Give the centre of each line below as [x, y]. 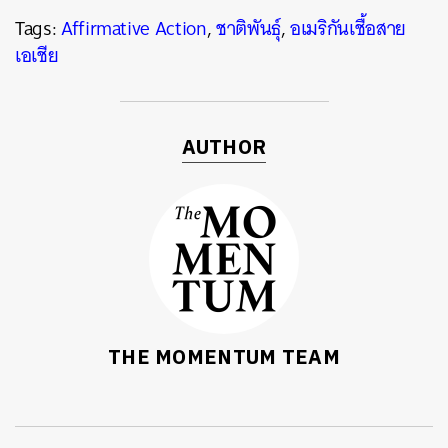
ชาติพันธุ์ [248, 28]
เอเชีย [37, 55]
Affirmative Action [133, 28]
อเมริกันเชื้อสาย [348, 28]
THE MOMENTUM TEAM [224, 358]
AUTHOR [224, 148]
